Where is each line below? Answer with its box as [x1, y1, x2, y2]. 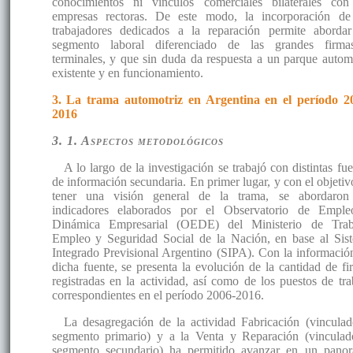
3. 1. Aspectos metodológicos [51, 133, 224, 147]
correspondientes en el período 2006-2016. [51, 288, 264, 302]
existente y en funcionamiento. [51, 65, 203, 80]
